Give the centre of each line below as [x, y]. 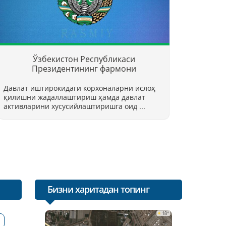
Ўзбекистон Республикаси [84, 59]
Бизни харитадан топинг [98, 189]
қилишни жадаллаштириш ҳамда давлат [74, 97]
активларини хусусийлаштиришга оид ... [74, 106]
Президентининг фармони [84, 69]
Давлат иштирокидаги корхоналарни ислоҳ [79, 88]
